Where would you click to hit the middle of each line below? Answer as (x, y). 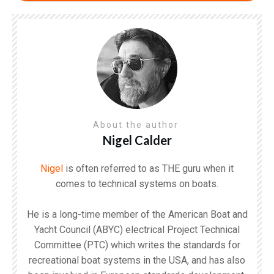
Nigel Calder (137, 140)
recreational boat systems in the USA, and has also (137, 260)
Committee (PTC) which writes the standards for (137, 245)
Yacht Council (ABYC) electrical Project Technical (137, 229)
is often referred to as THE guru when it (148, 168)
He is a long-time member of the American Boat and (137, 214)
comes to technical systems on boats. (137, 183)
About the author (137, 124)
